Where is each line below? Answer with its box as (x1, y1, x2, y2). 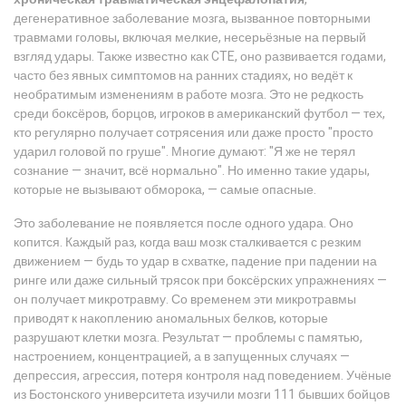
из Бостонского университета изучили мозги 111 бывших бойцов (14, 385, 390, 404)
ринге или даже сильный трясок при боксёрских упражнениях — (14, 271, 387, 290)
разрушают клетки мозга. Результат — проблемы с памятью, (14, 328, 362, 347)
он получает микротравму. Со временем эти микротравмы (14, 290, 356, 309)
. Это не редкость (264, 85, 363, 104)
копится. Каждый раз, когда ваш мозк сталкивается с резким (14, 233, 362, 252)
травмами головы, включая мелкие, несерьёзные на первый (14, 28, 366, 47)
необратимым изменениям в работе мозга (14, 85, 264, 104)
